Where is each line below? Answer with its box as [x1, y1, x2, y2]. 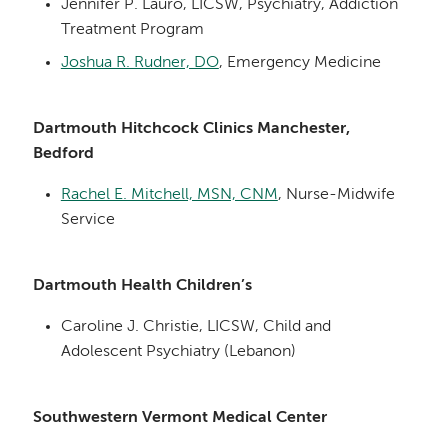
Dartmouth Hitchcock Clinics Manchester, [33, 120, 351, 137]
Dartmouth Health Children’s [33, 277, 253, 294]
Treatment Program [60, 22, 204, 39]
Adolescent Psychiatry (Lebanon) [60, 343, 296, 360]
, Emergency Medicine [218, 54, 381, 71]
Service [60, 211, 115, 228]
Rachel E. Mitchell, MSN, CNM [60, 186, 278, 203]
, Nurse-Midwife [277, 186, 395, 203]
